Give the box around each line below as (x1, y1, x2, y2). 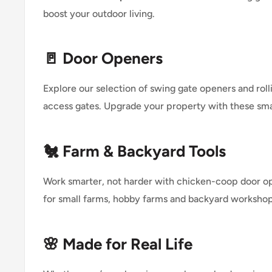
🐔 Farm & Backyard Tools (43, 141, 226, 161)
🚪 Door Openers (43, 48, 163, 68)
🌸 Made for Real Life (43, 234, 192, 254)
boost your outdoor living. (43, 7, 155, 19)
